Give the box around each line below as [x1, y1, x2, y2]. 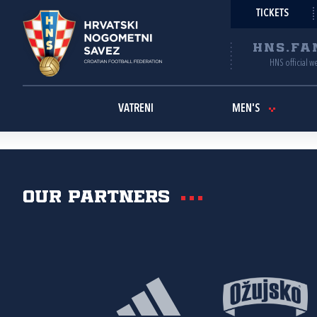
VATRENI [118, 103, 154, 115]
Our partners [23, 190, 170, 206]
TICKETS [256, 8, 289, 19]
